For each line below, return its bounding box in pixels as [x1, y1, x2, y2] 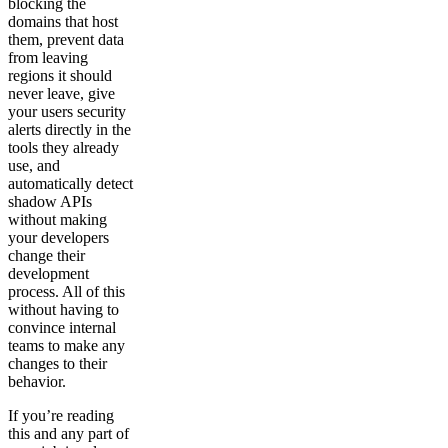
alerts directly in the [8, 120, 131, 138]
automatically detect [8, 174, 133, 192]
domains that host [8, 12, 118, 30]
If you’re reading [8, 406, 114, 424]
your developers [8, 228, 109, 246]
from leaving [8, 48, 88, 66]
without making [8, 210, 107, 228]
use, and [8, 156, 60, 174]
